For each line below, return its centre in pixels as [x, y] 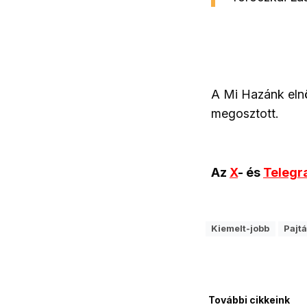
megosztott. [245, 114]
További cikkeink [249, 299]
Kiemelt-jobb [241, 229]
